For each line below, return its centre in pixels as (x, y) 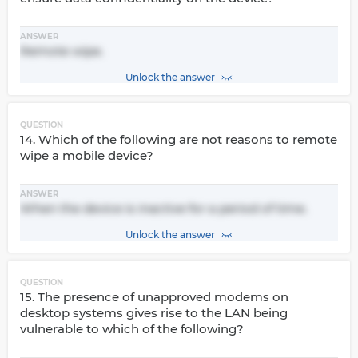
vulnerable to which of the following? (132, 329)
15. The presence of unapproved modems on (154, 297)
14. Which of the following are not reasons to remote (179, 139)
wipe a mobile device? (87, 155)
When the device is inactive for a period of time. (163, 208)
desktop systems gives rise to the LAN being (154, 313)
